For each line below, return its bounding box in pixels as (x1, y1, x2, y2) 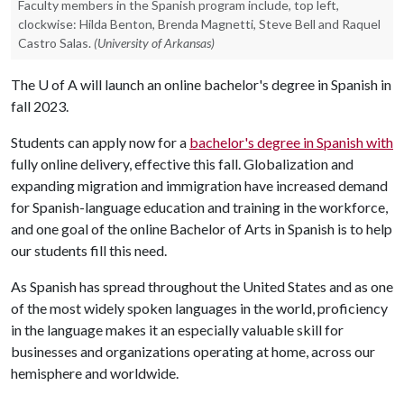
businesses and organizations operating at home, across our (11, 343, 375, 360)
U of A (38, 76, 78, 93)
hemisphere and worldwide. (11, 364, 179, 381)
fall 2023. (11, 97, 69, 115)
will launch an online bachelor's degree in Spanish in (78, 76, 391, 93)
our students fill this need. (11, 242, 167, 259)
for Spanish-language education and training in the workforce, (11, 198, 388, 216)
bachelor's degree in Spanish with (189, 133, 393, 151)
